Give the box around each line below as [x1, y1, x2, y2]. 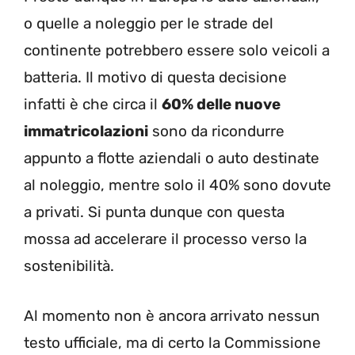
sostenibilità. [24, 257, 114, 276]
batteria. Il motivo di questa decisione [24, 68, 287, 87]
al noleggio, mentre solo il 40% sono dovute [24, 176, 331, 195]
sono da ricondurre [148, 122, 284, 141]
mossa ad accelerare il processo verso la [24, 230, 307, 249]
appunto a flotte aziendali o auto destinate [24, 149, 319, 168]
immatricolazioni [24, 122, 148, 141]
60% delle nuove [162, 95, 281, 114]
